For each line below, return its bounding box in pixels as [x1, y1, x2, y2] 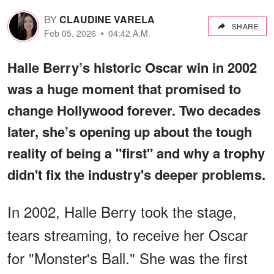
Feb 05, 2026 [44, 27, 96, 40]
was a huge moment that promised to [7, 78, 241, 98]
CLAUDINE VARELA [59, 12, 155, 27]
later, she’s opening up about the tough [7, 121, 252, 141]
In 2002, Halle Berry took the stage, [7, 200, 237, 222]
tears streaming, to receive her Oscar [7, 223, 248, 245]
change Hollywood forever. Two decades [7, 100, 261, 120]
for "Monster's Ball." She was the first [7, 246, 248, 268]
